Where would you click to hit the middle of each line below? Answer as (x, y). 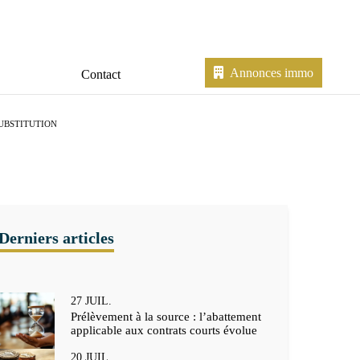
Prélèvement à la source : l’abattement (166, 316)
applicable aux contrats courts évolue (164, 330)
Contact (101, 74)
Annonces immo (271, 72)
